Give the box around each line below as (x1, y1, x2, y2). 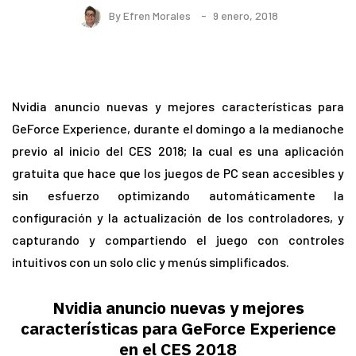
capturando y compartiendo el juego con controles (12, 232, 344, 248)
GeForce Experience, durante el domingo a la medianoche (12, 121, 344, 137)
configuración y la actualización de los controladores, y (12, 210, 344, 226)
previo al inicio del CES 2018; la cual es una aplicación (12, 143, 344, 159)
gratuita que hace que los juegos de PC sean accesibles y (12, 165, 344, 181)
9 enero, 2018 (212, 8, 278, 22)
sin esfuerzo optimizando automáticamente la (12, 188, 344, 203)
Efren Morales (122, 8, 191, 22)
